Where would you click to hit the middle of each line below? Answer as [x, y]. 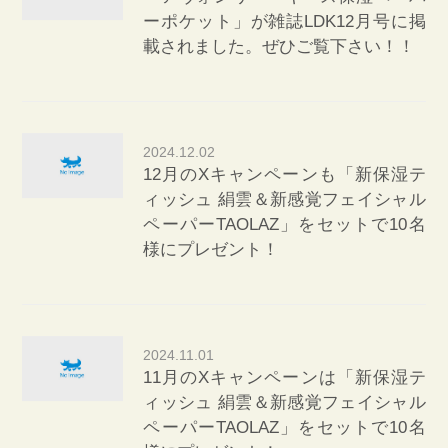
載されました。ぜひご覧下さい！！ [279, 46]
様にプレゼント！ [211, 249]
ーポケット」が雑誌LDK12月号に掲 [284, 21]
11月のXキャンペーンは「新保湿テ [284, 377]
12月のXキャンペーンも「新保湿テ [284, 174]
